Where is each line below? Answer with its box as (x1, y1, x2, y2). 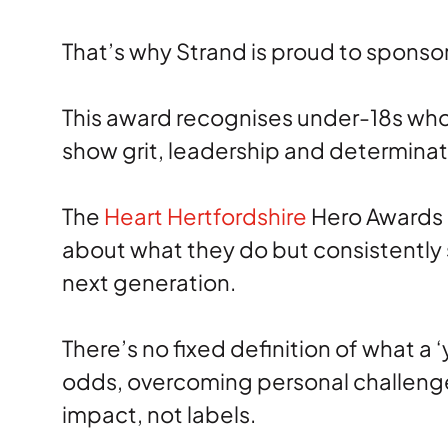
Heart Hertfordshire (104, 202, 307, 230)
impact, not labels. (62, 400, 260, 428)
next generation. (62, 268, 240, 296)
